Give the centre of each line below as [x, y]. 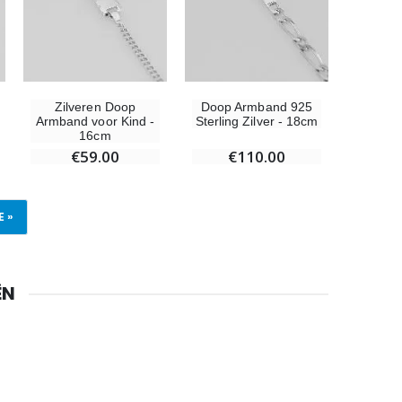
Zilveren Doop [95, 106]
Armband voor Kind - [95, 121]
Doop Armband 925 [257, 106]
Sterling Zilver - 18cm [257, 121]
